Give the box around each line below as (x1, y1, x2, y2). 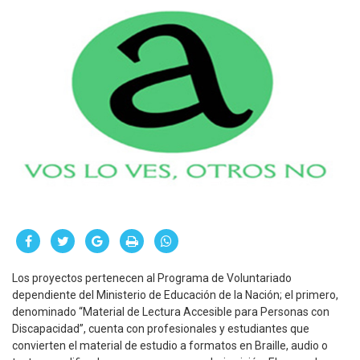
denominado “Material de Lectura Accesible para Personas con (12, 305, 329, 319)
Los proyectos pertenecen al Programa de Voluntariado (12, 272, 292, 285)
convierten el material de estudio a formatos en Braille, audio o (12, 339, 328, 353)
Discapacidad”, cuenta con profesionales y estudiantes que (12, 322, 309, 336)
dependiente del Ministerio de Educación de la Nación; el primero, (12, 288, 338, 302)
